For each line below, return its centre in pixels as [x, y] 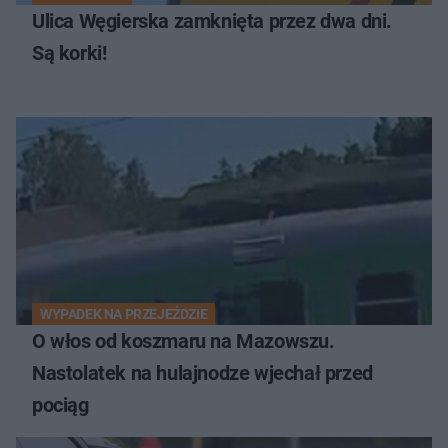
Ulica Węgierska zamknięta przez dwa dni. [212, 20]
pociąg [60, 404]
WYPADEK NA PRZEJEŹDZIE [124, 313]
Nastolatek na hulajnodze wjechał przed [202, 372]
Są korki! [69, 52]
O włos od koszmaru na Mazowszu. [183, 340]
